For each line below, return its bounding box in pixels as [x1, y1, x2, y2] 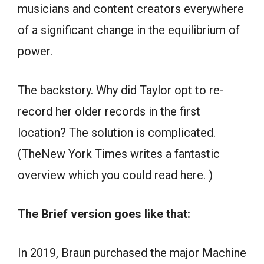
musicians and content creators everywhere [18, 1, 244, 16]
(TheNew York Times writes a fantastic [18, 146, 220, 161]
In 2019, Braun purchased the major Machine [18, 245, 246, 260]
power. [18, 44, 52, 58]
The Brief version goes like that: [18, 206, 190, 221]
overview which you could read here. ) [18, 167, 213, 182]
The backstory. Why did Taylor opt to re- [18, 82, 224, 97]
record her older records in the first [18, 104, 200, 118]
